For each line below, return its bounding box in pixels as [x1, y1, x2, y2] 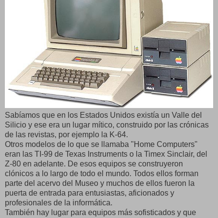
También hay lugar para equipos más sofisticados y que [5, 208, 196, 217]
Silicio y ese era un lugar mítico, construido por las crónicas [5, 120, 209, 129]
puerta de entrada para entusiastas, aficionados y [5, 188, 174, 197]
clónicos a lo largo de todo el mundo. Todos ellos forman [5, 169, 199, 178]
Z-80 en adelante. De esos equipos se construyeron [5, 159, 183, 168]
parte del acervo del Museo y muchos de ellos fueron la [5, 179, 195, 187]
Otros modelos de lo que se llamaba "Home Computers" [5, 140, 198, 148]
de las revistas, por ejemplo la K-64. [5, 130, 128, 139]
